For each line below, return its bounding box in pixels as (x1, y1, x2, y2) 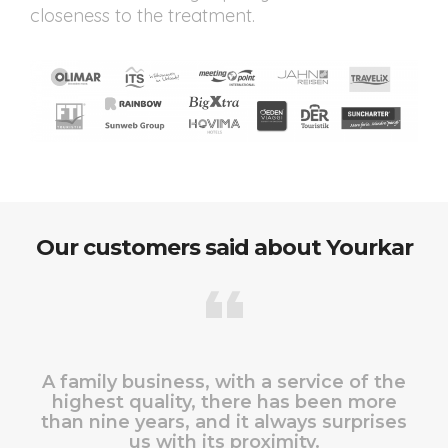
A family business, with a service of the (42, 371, 406, 393)
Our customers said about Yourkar (35, 234, 413, 262)
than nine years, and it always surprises (41, 411, 407, 433)
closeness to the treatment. (30, 3, 255, 27)
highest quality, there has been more (51, 391, 397, 413)
